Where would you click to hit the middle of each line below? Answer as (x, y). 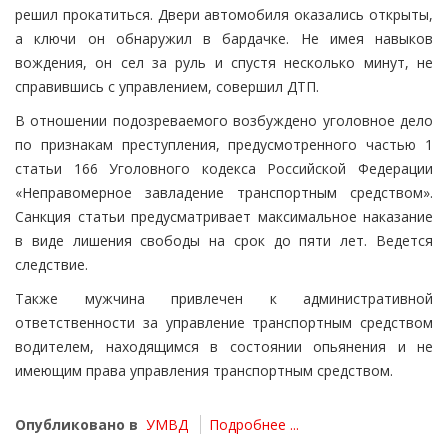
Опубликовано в (76, 425)
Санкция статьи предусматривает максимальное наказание (224, 217)
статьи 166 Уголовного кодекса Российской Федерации (224, 169)
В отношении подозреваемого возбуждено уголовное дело (224, 121)
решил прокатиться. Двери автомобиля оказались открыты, (224, 15)
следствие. (51, 265)
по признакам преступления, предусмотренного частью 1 (224, 145)
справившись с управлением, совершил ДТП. (167, 87)
